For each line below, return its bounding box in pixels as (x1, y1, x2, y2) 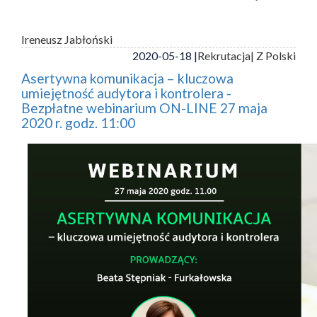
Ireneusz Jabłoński (21, 33, 113, 47)
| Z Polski (250, 49, 296, 63)
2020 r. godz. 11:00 (21, 115, 135, 132)
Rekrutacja (197, 49, 250, 63)
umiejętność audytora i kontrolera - (21, 85, 231, 102)
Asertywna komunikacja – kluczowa (21, 70, 234, 87)
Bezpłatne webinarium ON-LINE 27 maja (21, 100, 267, 117)
